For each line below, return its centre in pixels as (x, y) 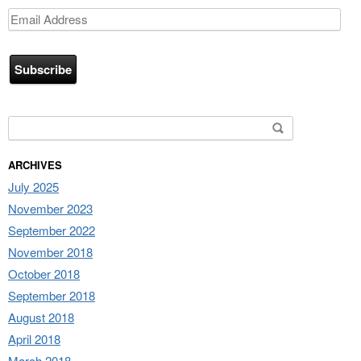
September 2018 (52, 295)
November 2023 (50, 208)
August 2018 (41, 317)
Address (32, 34)
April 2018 (34, 338)
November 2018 (50, 251)
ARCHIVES (35, 164)
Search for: (39, 124)
